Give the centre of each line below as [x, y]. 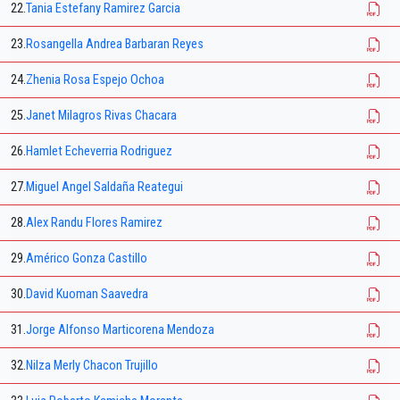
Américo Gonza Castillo [87, 259]
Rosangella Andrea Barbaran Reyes [115, 45]
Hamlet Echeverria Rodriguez [99, 152]
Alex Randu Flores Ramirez [94, 223]
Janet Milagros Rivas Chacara [101, 116]
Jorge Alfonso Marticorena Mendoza [120, 330]
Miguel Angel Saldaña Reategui [104, 187]
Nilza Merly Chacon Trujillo [92, 366]
